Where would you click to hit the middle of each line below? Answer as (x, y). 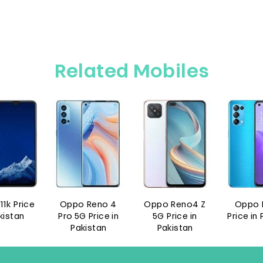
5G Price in (88, 217)
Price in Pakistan (175, 217)
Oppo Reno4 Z (88, 205)
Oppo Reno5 (175, 205)
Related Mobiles (131, 73)
